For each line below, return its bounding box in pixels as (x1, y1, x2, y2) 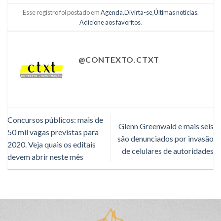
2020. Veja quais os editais (7, 140, 96, 149)
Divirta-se (124, 8, 152, 16)
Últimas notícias (153, 8, 197, 16)
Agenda (100, 8, 123, 16)
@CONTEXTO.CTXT (78, 55, 160, 65)
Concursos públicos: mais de (7, 115, 103, 125)
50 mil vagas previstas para (7, 127, 99, 137)
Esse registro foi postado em (22, 8, 101, 16)
